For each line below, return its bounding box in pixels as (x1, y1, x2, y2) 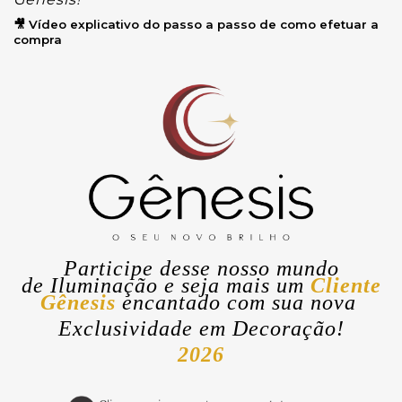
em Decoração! (198, 316, 345, 340)
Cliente (310, 273, 381, 297)
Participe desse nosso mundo (63, 256, 339, 280)
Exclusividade (57, 316, 199, 340)
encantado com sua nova (121, 290, 363, 314)
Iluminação (49, 273, 158, 297)
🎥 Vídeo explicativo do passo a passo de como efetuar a (13, 16, 379, 31)
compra (13, 31, 62, 47)
